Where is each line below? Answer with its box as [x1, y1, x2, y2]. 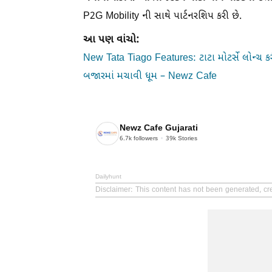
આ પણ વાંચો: [83, 33, 139, 47]
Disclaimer [95, 185, 131, 195]
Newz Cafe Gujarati [120, 123, 198, 135]
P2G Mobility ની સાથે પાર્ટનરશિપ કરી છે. [83, 10, 242, 23]
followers [132, 135, 158, 143]
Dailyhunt [95, 172, 121, 181]
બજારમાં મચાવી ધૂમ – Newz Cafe [83, 70, 217, 83]
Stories [176, 135, 197, 143]
